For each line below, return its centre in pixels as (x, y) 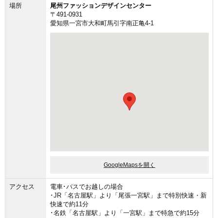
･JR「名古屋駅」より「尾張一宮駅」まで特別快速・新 (128, 195)
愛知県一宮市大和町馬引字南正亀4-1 (102, 23)
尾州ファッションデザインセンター (101, 5)
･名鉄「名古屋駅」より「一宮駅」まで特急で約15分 (125, 213)
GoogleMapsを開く (129, 165)
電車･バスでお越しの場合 (87, 186)
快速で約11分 (69, 204)
